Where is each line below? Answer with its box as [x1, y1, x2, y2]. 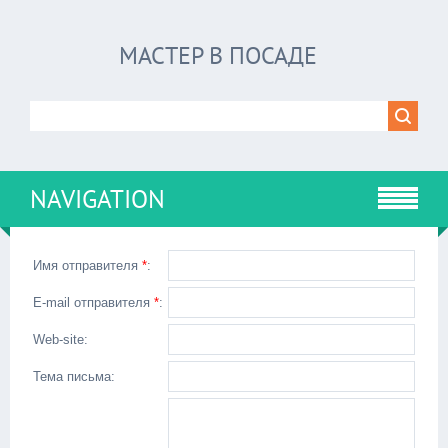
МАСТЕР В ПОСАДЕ [119, 40, 317, 71]
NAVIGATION [30, 183, 165, 215]
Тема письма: [33, 369, 115, 384]
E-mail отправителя [33, 295, 154, 310]
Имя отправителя [33, 258, 142, 273]
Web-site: [33, 332, 88, 347]
